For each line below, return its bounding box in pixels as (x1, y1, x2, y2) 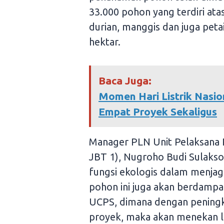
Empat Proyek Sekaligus (98, 105, 217, 118)
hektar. (89, 36, 120, 48)
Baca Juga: (98, 74, 151, 87)
